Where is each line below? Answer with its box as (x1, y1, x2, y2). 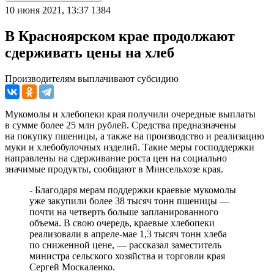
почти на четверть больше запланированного (29, 206, 218, 217)
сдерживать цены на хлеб (5, 44, 174, 61)
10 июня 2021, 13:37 (5, 4, 89, 15)
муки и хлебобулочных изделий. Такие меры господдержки (5, 141, 254, 152)
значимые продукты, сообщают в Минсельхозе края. (5, 163, 223, 174)
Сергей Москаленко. (29, 261, 115, 272)
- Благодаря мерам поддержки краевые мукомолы (29, 184, 236, 195)
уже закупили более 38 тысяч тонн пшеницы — (29, 195, 229, 206)
